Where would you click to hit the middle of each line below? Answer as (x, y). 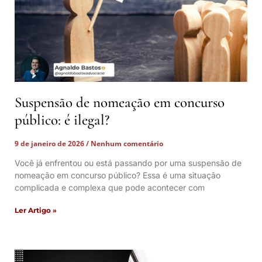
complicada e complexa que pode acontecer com (110, 187)
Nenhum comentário (126, 144)
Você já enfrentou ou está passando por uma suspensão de (128, 163)
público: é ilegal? (62, 120)
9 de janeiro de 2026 (50, 144)
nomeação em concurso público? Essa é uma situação (118, 175)
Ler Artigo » (36, 210)
